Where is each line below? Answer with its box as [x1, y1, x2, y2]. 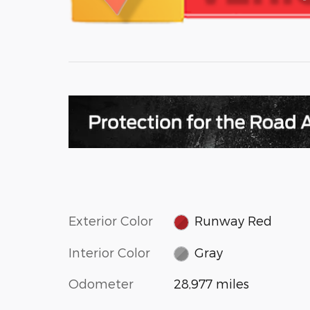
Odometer [69, 276, 134, 291]
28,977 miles [173, 276, 249, 291]
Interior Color [69, 244, 150, 259]
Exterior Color [69, 213, 153, 228]
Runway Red [194, 213, 273, 228]
